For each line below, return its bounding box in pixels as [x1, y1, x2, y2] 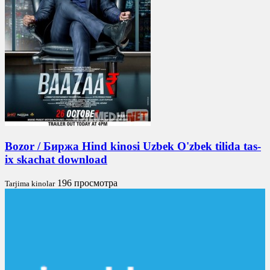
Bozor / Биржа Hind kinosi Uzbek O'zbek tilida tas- [5, 139, 261, 152]
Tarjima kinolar [5, 178, 55, 188]
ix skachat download [5, 152, 107, 166]
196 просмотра [57, 177, 118, 188]
